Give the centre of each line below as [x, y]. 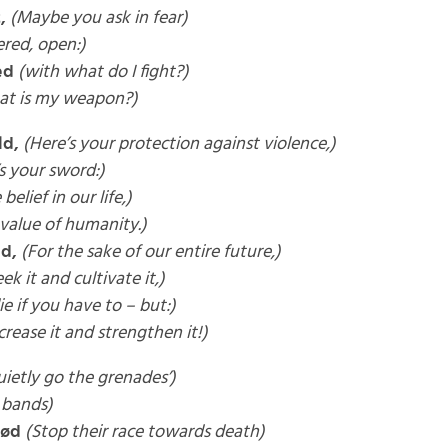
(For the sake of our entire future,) [150, 252]
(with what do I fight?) [103, 72]
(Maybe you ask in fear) [98, 18]
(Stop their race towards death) [144, 432]
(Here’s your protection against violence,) [179, 144]
